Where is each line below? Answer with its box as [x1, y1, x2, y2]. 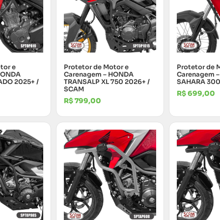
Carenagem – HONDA [64, 70, 134, 79]
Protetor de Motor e [64, 63, 129, 72]
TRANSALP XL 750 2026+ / [64, 78, 150, 86]
